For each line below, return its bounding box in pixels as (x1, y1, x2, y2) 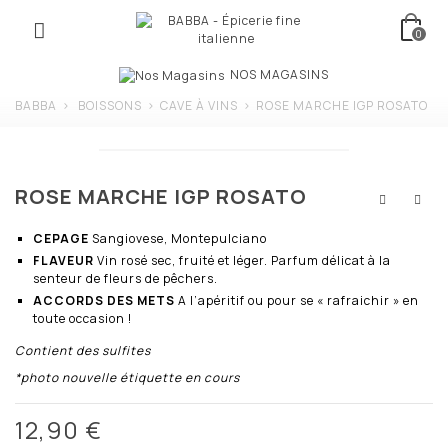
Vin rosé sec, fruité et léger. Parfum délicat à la (97, 251, 391, 269)
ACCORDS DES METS (33, 291, 178, 309)
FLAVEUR (33, 251, 97, 269)
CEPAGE (33, 229, 92, 247)
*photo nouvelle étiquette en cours (15, 368, 240, 386)
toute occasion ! (33, 309, 132, 327)
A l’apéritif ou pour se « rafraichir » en (178, 291, 419, 309)
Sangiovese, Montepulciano (92, 229, 267, 247)
